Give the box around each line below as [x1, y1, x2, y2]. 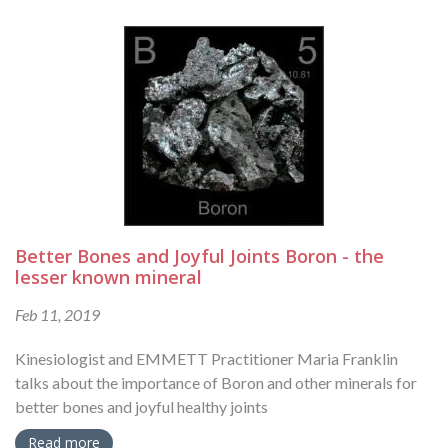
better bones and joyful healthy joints [15, 397, 268, 417]
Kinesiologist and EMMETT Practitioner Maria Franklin [15, 349, 398, 369]
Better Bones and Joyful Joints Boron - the [15, 244, 384, 269]
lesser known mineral [15, 265, 202, 290]
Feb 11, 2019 [15, 305, 100, 325]
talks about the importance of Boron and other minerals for [15, 373, 417, 393]
